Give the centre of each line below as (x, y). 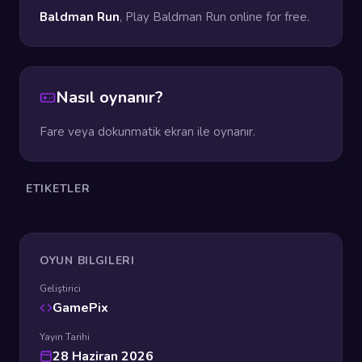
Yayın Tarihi (65, 337)
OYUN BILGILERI (87, 261)
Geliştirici (60, 288)
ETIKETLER (58, 189)
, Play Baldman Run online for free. (215, 17)
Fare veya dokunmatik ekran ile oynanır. (147, 132)
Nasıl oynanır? (109, 97)
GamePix (80, 308)
